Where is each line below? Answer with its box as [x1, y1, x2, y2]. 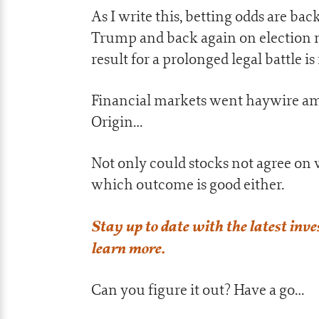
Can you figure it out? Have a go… [91, 280, 304, 299]
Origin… [91, 112, 142, 131]
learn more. [91, 238, 165, 258]
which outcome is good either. [91, 174, 284, 194]
